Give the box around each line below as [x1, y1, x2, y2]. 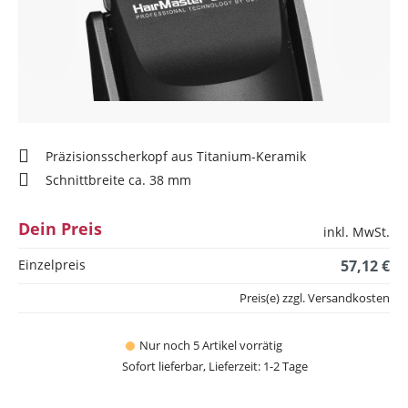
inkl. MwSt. [323, 223, 390, 240]
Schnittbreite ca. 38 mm [46, 171, 191, 189]
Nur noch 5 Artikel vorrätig [139, 337, 282, 353]
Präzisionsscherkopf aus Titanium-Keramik [46, 148, 306, 165]
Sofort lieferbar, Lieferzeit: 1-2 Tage [122, 358, 308, 374]
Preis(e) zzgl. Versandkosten [240, 290, 390, 306]
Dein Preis [18, 218, 102, 240]
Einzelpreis [18, 256, 86, 273]
